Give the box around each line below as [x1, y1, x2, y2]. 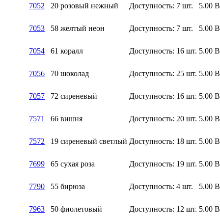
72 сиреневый [51, 91, 97, 100]
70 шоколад [51, 69, 89, 78]
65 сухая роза [51, 159, 95, 168]
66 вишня [51, 114, 82, 123]
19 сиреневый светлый [51, 137, 127, 145]
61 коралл [51, 46, 83, 55]
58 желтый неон [51, 24, 105, 32]
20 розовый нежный [51, 1, 118, 10]
